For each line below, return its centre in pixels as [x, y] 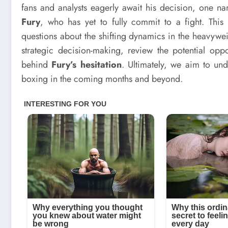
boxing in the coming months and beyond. [102, 79]
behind [37, 64]
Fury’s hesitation [87, 64]
